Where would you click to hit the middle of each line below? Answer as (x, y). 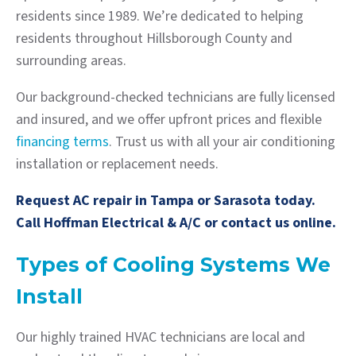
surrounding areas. (71, 61)
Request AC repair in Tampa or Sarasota (143, 201)
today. (293, 201)
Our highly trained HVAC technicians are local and (161, 338)
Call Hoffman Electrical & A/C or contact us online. (178, 223)
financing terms (62, 142)
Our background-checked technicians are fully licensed (176, 98)
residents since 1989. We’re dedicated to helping (160, 17)
